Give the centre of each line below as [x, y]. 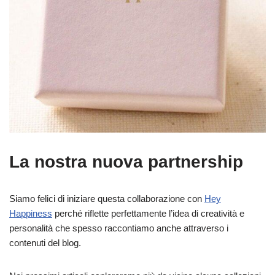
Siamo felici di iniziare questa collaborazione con [107, 198]
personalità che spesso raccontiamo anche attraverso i [119, 228]
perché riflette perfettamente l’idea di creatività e [148, 213]
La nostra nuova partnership [126, 161]
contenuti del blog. [45, 242]
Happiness [31, 213]
